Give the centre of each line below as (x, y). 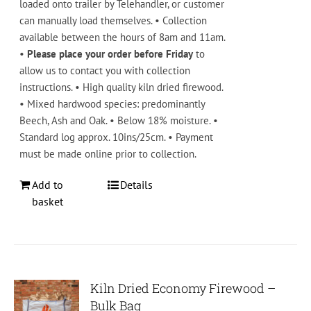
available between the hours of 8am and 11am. (123, 37)
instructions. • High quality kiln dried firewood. (121, 87)
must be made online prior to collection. (108, 154)
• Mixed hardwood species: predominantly (112, 104)
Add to (48, 185)
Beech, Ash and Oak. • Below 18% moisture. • (119, 121)
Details (136, 185)
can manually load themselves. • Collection (114, 21)
